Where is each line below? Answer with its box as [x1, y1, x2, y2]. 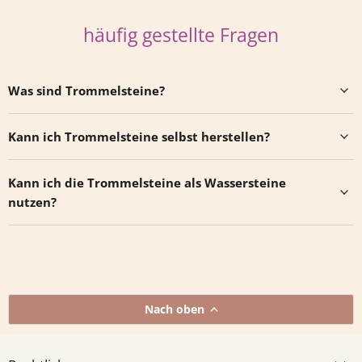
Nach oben [145, 301, 204, 317]
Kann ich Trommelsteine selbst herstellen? [8, 128, 270, 145]
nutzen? [8, 193, 57, 210]
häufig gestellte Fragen [83, 22, 279, 48]
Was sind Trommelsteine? [8, 82, 165, 99]
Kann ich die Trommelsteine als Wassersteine [8, 174, 286, 191]
